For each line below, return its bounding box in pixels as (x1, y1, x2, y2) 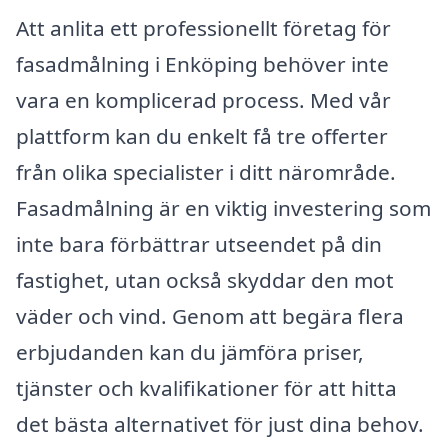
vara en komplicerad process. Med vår (16, 85, 391, 114)
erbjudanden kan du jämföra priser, (16, 337, 364, 366)
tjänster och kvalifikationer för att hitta (16, 373, 397, 402)
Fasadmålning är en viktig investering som (16, 193, 431, 222)
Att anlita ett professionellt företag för (16, 13, 391, 42)
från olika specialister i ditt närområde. (16, 157, 396, 186)
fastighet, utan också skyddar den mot (16, 265, 394, 294)
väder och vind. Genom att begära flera (16, 301, 404, 330)
